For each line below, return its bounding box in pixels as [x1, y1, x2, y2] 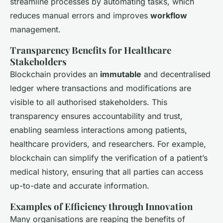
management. [10, 24, 61, 35]
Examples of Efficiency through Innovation [10, 200, 193, 213]
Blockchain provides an [10, 69, 100, 80]
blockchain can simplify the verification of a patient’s [10, 153, 208, 163]
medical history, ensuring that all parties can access [10, 167, 203, 177]
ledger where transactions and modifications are [10, 83, 191, 94]
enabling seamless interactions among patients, [10, 125, 187, 135]
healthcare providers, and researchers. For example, [10, 139, 206, 149]
